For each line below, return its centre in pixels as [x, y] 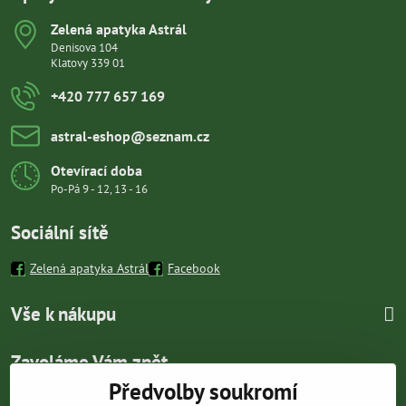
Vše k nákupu [63, 314]
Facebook [194, 268]
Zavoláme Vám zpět [89, 362]
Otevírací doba [97, 170]
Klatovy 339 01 [88, 63]
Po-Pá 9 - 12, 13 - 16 [99, 189]
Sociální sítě [60, 232]
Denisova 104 [84, 48]
